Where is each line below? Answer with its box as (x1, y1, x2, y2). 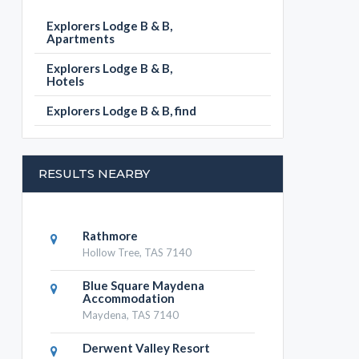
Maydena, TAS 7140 (83, 309, 179, 322)
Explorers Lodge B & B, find (46, 103, 196, 119)
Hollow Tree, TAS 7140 (83, 246, 192, 260)
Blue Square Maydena (83, 278, 205, 293)
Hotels (46, 74, 84, 89)
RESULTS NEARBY (38, 166, 150, 182)
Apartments (46, 31, 115, 46)
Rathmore (83, 228, 139, 244)
